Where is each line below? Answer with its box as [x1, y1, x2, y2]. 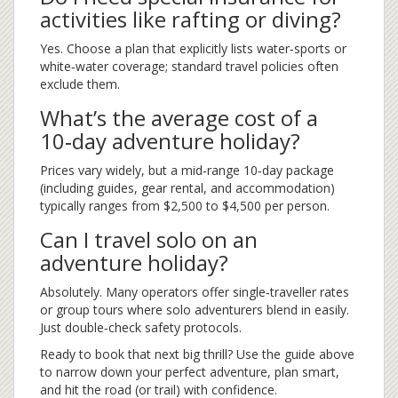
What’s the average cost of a [40, 103, 318, 133]
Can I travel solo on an [40, 225, 258, 255]
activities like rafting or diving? [40, 4, 341, 35]
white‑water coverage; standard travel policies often [40, 58, 338, 76]
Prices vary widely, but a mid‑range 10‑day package [40, 162, 334, 179]
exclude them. [40, 76, 120, 93]
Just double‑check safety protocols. [40, 319, 242, 337]
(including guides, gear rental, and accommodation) [40, 179, 335, 197]
